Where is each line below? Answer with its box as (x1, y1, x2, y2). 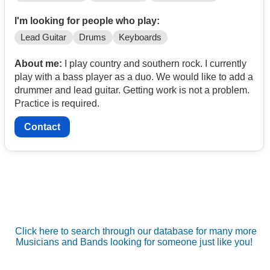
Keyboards (118, 32, 162, 42)
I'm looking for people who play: (14, 15, 160, 26)
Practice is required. (14, 98, 99, 108)
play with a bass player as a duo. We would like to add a (14, 71, 253, 82)
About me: (14, 58, 62, 69)
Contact (24, 122, 60, 133)
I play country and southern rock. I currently (62, 58, 246, 69)
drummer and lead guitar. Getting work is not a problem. (14, 84, 250, 95)
